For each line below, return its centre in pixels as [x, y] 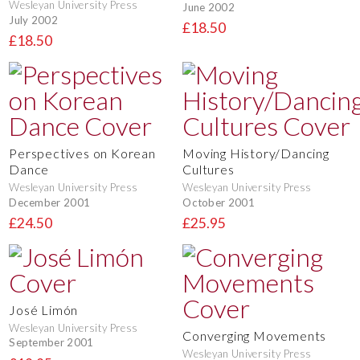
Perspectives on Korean [82, 153]
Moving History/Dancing [256, 153]
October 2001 [219, 202]
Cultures [209, 169]
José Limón [44, 309]
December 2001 [50, 202]
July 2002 [34, 20]
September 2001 [51, 343]
